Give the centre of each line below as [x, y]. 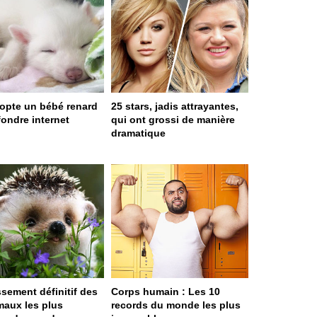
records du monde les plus [176, 305]
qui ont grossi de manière [173, 119]
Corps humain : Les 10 [166, 292]
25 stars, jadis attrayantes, [175, 106]
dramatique [138, 133]
